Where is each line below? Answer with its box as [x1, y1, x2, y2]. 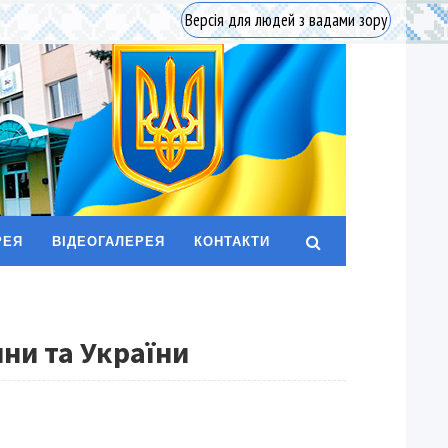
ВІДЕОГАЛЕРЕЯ [52, 234, 165, 249]
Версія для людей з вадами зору [185, 9, 387, 31]
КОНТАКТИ [194, 234, 270, 249]
